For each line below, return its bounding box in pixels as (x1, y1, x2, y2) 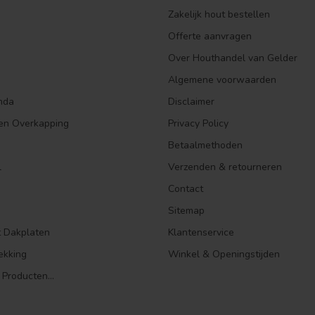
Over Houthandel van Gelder (168, 51, 297, 65)
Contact (168, 182, 203, 196)
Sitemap (168, 204, 205, 218)
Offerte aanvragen (168, 30, 252, 44)
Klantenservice (168, 226, 234, 240)
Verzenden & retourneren (168, 160, 282, 174)
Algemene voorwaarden (168, 73, 276, 87)
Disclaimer (168, 95, 214, 109)
